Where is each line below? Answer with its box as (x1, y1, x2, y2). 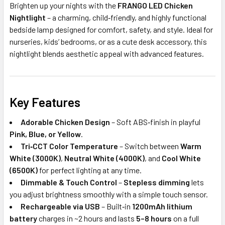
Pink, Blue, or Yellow (10, 129, 81, 139)
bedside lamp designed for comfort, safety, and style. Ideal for (10, 24, 213, 34)
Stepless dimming (124, 177, 190, 187)
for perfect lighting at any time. (38, 165, 142, 175)
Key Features (10, 94, 80, 109)
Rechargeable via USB (21, 201, 100, 211)
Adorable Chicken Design (21, 117, 110, 127)
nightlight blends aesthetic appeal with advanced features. (10, 48, 204, 58)
